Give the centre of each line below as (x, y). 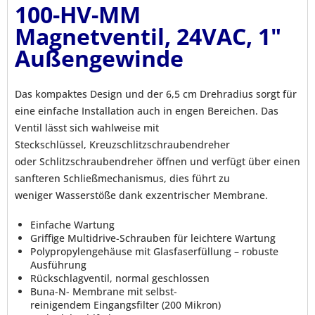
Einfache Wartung (72, 224)
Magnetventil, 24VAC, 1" (148, 36)
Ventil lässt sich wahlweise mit (87, 127)
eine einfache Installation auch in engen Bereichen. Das (147, 110)
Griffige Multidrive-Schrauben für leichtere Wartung (153, 238)
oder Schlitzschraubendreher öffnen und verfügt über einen (157, 161)
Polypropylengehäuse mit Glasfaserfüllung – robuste (154, 251)
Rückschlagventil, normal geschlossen (120, 278)
